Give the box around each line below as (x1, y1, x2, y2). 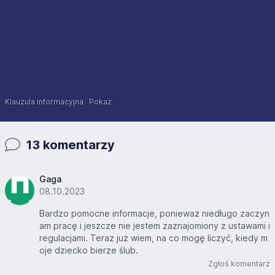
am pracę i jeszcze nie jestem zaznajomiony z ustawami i (39, 220, 270, 231)
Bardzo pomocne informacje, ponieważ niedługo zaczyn (39, 208, 269, 219)
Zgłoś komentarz (208, 259, 270, 269)
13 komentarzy (23, 137, 115, 153)
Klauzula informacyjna (5, 97, 89, 107)
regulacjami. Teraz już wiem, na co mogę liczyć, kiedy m (39, 233, 268, 244)
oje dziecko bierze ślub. (39, 245, 138, 256)
